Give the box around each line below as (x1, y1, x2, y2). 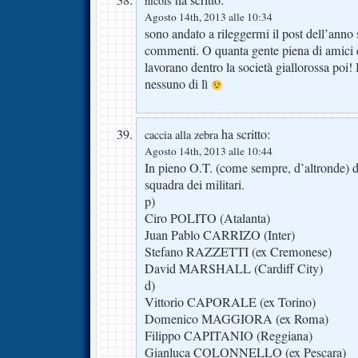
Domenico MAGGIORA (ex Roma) (145, 310, 328, 328)
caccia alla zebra (145, 127, 218, 143)
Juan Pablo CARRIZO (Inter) (145, 226, 295, 245)
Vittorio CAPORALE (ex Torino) (145, 293, 316, 312)
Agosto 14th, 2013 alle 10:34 (145, 10, 272, 25)
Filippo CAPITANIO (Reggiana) (145, 327, 312, 345)
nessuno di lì (145, 75, 211, 93)
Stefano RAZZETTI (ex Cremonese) (145, 243, 332, 261)
